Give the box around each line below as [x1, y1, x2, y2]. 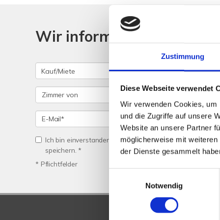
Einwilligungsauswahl [109, 169, 177, 178]
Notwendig [145, 181, 183, 190]
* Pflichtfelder [35, 160, 78, 168]
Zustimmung [161, 52, 205, 61]
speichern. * [45, 146, 82, 154]
